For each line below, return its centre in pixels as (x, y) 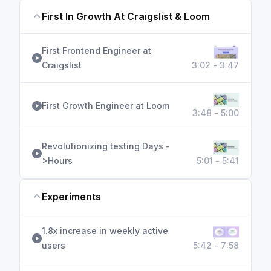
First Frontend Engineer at (96, 51)
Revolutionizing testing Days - (106, 146)
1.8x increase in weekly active (105, 231)
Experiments (71, 197)
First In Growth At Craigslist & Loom (126, 16)
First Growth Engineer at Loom (106, 106)
